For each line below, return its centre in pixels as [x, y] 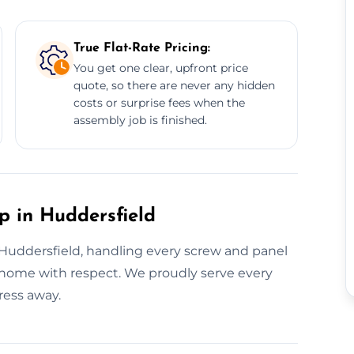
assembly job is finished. [140, 120]
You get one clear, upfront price [160, 68]
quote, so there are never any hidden [174, 85]
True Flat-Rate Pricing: [141, 48]
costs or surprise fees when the [159, 102]
